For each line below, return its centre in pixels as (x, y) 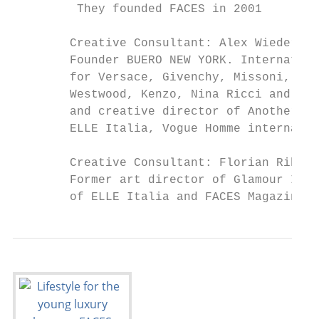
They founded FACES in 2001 (137, 9)
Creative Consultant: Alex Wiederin (162, 43)
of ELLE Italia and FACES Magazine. (162, 197)
